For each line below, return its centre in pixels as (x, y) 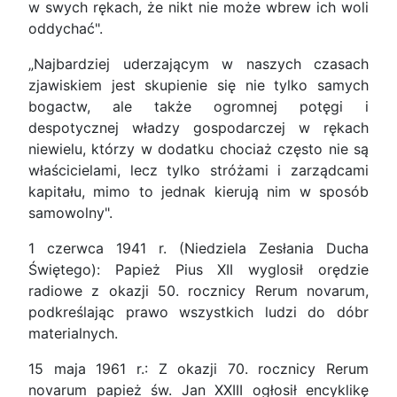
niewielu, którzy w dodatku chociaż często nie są (198, 149)
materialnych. (73, 334)
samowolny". (70, 213)
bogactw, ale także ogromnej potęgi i (198, 107)
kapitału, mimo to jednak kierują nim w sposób (198, 192)
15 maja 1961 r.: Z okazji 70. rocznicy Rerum (198, 369)
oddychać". (66, 29)
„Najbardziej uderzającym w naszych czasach (198, 64)
